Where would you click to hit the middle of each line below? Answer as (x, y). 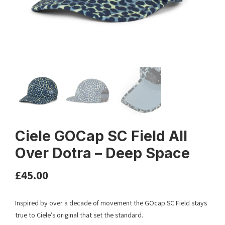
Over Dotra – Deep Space (102, 153)
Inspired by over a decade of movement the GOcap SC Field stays (111, 203)
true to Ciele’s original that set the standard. (79, 215)
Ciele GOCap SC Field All (101, 136)
